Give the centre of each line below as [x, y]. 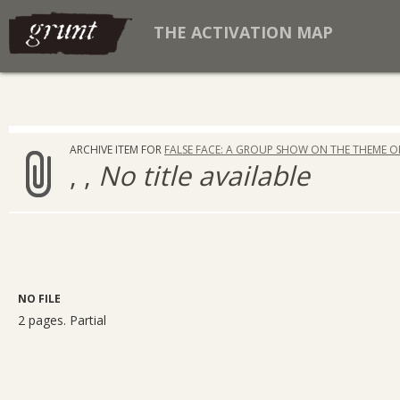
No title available [204, 175]
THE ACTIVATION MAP [243, 32]
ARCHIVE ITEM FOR [117, 150]
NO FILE [39, 299]
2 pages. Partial [62, 320]
